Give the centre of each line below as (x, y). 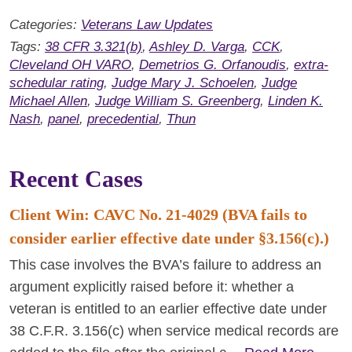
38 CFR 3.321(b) (93, 47)
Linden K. (295, 101)
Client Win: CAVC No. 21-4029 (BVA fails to (158, 214)
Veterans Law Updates (147, 25)
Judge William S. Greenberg (178, 101)
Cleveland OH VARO (70, 65)
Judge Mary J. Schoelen (183, 83)
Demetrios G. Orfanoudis (213, 65)
